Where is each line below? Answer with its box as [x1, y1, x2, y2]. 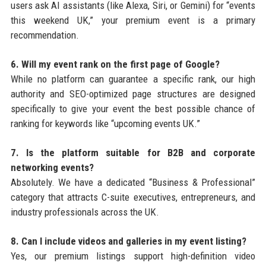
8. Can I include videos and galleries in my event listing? [10, 235, 246, 247]
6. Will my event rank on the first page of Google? [10, 58, 220, 70]
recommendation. [10, 28, 79, 41]
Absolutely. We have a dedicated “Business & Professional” [10, 176, 256, 188]
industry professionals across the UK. [10, 205, 159, 218]
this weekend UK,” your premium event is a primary [10, 14, 256, 26]
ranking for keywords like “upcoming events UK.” [10, 117, 200, 129]
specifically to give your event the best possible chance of [10, 102, 256, 115]
